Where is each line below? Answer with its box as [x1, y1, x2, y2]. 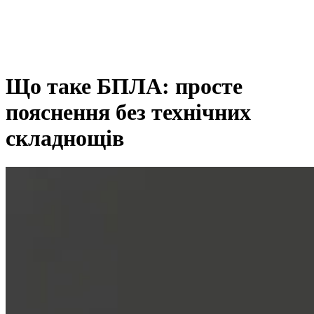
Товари [34, 59, 68, 71]
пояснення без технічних [6, 100, 251, 125]
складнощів [6, 125, 124, 151]
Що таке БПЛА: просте [6, 74, 243, 100]
